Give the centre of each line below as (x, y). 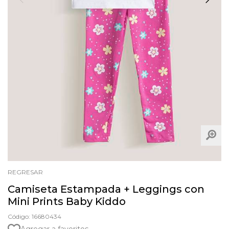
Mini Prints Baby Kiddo (67, 201)
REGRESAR (25, 172)
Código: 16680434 (35, 216)
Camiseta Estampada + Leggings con (106, 189)
